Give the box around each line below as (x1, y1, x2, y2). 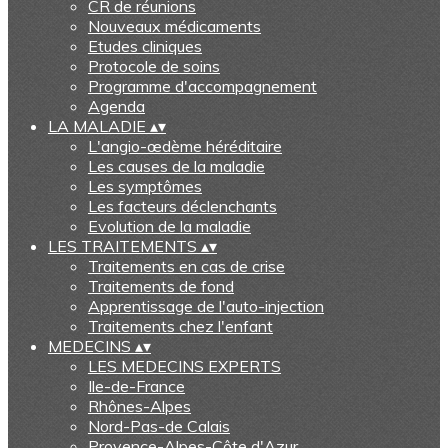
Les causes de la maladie (88, 156, 265, 176)
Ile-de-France (88, 376, 185, 396)
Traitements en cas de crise (88, 256, 285, 276)
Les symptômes (88, 176, 202, 196)
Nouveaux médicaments (88, 16, 261, 36)
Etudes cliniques (88, 36, 202, 56)
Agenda (88, 96, 145, 116)
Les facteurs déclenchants (88, 196, 277, 216)
